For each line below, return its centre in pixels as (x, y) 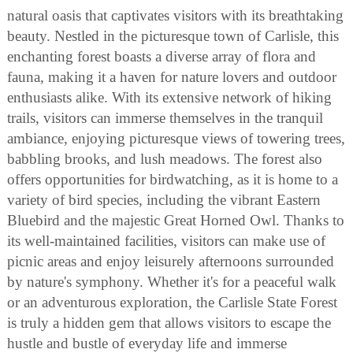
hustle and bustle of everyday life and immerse (147, 343)
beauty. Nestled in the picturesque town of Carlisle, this (173, 35)
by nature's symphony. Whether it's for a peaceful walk (172, 281)
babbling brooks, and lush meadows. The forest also (165, 158)
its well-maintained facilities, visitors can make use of (166, 240)
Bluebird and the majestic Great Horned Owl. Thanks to (176, 220)
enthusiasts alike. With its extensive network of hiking (169, 97)
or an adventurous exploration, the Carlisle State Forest (172, 302)
